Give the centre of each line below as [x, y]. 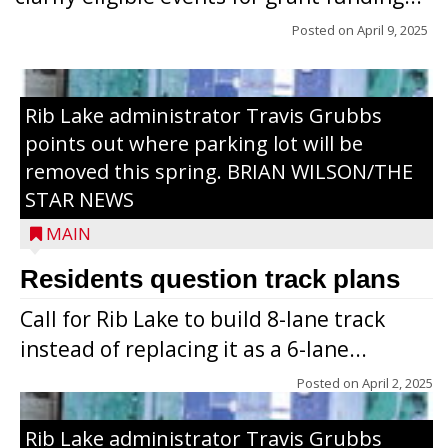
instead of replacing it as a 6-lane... [193, 349]
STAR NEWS [79, 199]
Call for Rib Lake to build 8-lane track [202, 319]
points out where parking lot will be [194, 143]
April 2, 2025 [397, 383]
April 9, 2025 [392, 30]
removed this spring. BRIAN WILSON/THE [219, 171]
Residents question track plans [210, 279]
